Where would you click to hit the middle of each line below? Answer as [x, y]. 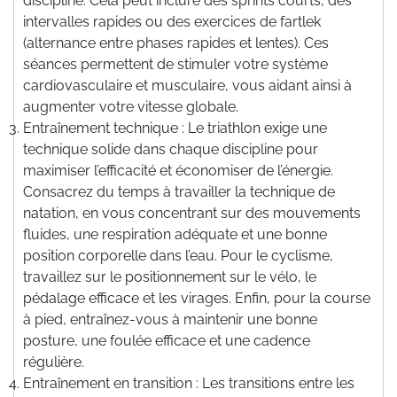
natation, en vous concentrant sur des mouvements [192, 213]
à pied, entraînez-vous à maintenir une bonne [170, 319]
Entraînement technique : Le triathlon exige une [175, 128]
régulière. [54, 362]
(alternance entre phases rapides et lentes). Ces [176, 43]
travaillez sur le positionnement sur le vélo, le [170, 276]
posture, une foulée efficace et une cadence [167, 340]
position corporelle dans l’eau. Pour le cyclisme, [178, 255]
